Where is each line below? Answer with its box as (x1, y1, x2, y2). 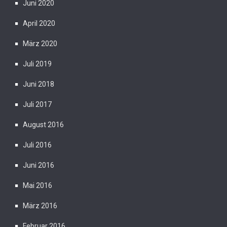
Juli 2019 (23, 59, 52, 68)
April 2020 (23, 19, 55, 27)
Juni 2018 (23, 80, 54, 88)
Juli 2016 (23, 140, 52, 149)
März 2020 (23, 39, 57, 48)
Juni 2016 (23, 161, 54, 169)
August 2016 (23, 120, 64, 129)
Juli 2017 (23, 100, 52, 108)
